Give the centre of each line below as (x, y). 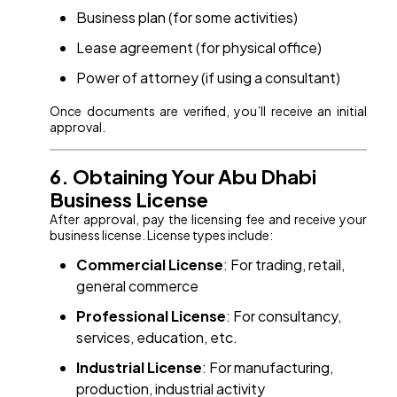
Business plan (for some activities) (187, 18)
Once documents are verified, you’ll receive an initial (208, 111)
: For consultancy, (284, 316)
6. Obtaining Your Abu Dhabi (183, 177)
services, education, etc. (157, 338)
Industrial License (140, 368)
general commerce (138, 286)
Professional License (152, 316)
